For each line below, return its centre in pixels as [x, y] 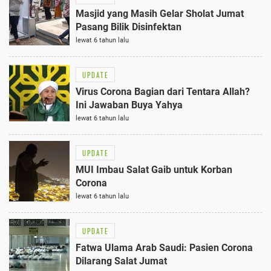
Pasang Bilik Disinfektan [129, 27]
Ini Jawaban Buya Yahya [129, 105]
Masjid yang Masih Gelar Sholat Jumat [160, 14]
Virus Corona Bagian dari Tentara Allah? [163, 92]
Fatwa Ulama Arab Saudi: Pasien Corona [164, 248]
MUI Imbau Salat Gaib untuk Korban [154, 170]
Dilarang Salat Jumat [121, 261]
